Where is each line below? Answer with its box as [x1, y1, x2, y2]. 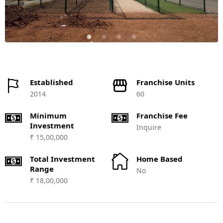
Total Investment [30, 154, 95, 164]
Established [30, 77, 73, 87]
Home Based [136, 154, 183, 164]
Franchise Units [136, 77, 195, 87]
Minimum [30, 111, 67, 120]
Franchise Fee [136, 111, 188, 120]
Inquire [136, 122, 161, 132]
